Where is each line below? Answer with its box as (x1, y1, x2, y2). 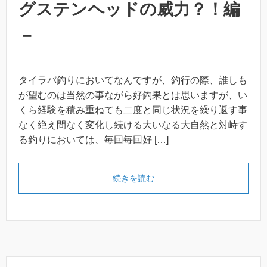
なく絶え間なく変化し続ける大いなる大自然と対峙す (18, 120, 247, 131)
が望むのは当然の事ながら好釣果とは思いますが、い (18, 90, 247, 101)
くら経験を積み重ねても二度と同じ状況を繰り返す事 (18, 105, 247, 116)
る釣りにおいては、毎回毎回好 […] (18, 135, 169, 145)
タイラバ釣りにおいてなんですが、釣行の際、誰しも (18, 75, 247, 86)
